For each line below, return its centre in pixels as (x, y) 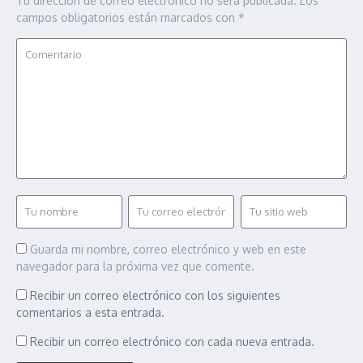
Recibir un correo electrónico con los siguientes (155, 295)
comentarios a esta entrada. (90, 312)
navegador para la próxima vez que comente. (135, 266)
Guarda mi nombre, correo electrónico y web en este (168, 249)
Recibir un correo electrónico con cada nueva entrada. (172, 341)
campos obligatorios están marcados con (127, 17)
